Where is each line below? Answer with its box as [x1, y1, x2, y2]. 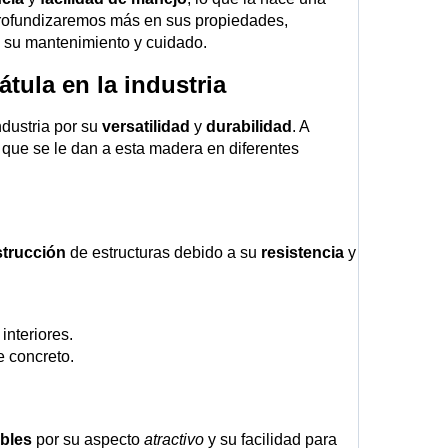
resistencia [261, 244, 344, 262]
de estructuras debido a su [66, 244, 261, 262]
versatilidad [102, 117, 190, 135]
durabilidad [206, 117, 292, 135]
